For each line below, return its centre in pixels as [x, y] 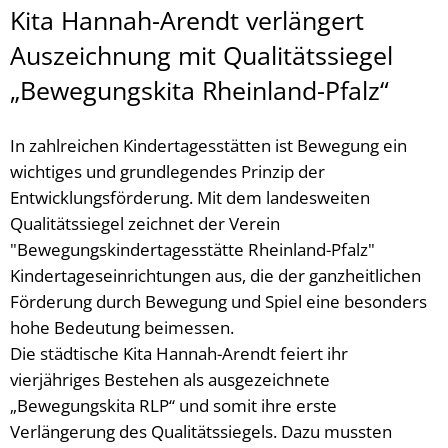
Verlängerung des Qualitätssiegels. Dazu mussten [201, 431]
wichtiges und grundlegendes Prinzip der [167, 171]
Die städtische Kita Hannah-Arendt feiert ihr [179, 353]
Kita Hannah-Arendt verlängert [187, 20]
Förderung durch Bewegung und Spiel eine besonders [218, 301]
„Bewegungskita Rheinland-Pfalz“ [206, 90]
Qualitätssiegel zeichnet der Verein [145, 223]
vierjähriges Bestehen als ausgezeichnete [170, 379]
